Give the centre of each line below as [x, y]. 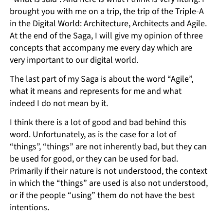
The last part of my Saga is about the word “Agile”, [101, 79]
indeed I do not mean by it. [59, 104]
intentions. [29, 208]
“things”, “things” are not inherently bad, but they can [108, 147]
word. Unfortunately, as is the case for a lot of [93, 135]
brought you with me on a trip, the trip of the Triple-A [107, 12]
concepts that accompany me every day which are [101, 48]
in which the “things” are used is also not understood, [109, 183]
